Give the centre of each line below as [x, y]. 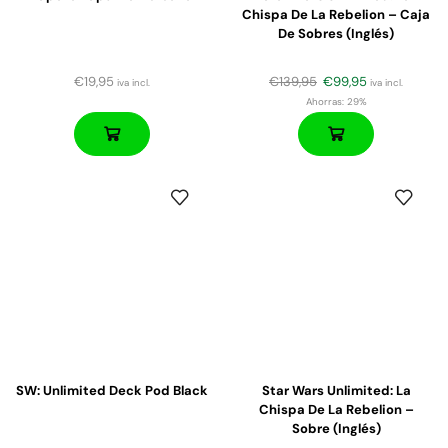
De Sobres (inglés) [336, 34]
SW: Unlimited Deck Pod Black [112, 390]
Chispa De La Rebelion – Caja [336, 15]
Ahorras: [324, 102]
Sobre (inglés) [336, 428]
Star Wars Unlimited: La [336, 390]
